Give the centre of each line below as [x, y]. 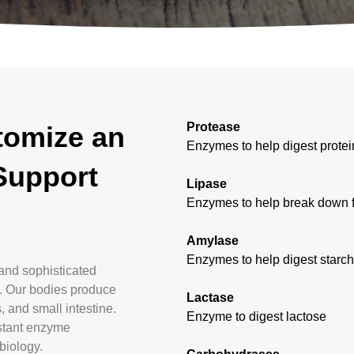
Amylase [212, 241]
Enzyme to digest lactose [256, 317]
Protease [213, 127]
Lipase [206, 184]
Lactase [210, 298]
